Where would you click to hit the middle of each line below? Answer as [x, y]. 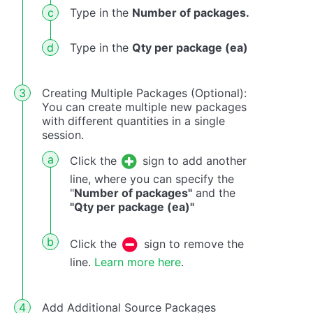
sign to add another [193, 161]
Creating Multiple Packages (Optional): [144, 93]
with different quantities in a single [133, 121]
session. [63, 134]
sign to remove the [192, 243]
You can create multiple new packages [144, 107]
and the [214, 192]
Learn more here [138, 262]
